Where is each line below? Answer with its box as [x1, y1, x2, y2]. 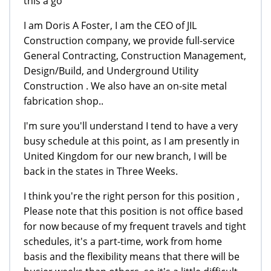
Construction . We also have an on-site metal [24, 79, 227, 93]
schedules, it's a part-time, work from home [24, 234, 222, 248]
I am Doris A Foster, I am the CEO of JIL [24, 18, 197, 32]
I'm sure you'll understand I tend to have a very [24, 119, 238, 132]
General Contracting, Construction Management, [24, 48, 246, 62]
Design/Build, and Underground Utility [24, 64, 198, 77]
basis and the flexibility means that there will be [24, 249, 240, 263]
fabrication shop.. [24, 94, 103, 108]
